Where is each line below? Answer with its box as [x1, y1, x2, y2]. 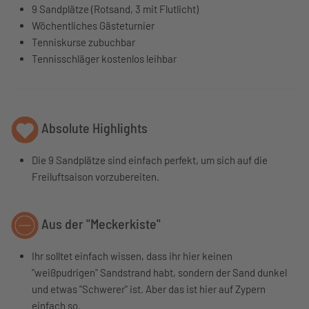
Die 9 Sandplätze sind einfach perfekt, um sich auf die [32, 153, 268, 166]
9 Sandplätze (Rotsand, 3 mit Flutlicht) [32, 2, 199, 15]
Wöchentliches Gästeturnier [32, 19, 154, 32]
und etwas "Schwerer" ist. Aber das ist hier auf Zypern [32, 282, 266, 295]
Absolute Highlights [39, 119, 148, 136]
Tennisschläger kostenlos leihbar [32, 52, 177, 65]
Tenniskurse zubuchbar [32, 35, 135, 48]
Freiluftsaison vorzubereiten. [32, 170, 159, 183]
